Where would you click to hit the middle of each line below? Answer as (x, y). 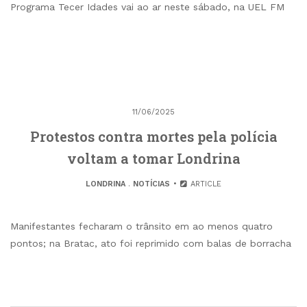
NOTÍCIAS (151, 184)
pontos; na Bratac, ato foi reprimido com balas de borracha (151, 244)
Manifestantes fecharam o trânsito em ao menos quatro (142, 226)
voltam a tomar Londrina (153, 159)
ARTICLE (205, 184)
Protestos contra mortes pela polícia (153, 137)
